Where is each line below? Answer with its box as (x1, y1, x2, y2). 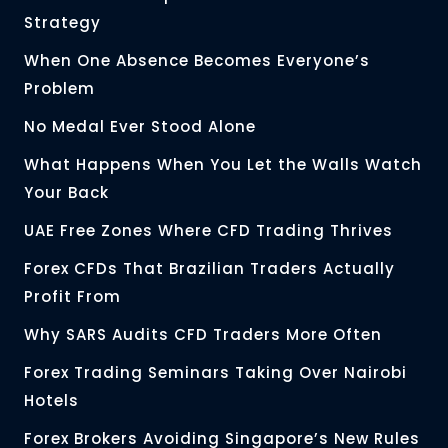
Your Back (24, 182, 109, 204)
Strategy (24, 12, 101, 34)
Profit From (24, 286, 121, 308)
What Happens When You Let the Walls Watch (24, 154, 422, 176)
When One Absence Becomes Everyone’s (24, 50, 370, 72)
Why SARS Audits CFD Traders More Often (24, 324, 382, 346)
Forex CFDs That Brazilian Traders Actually (24, 258, 395, 280)
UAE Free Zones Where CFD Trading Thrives (24, 220, 393, 242)
